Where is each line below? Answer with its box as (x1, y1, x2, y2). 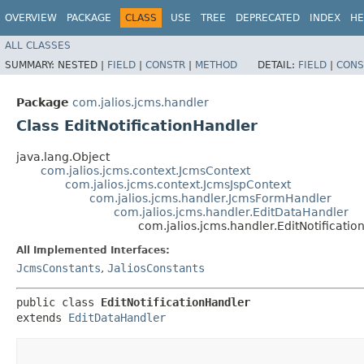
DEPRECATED (236, 12, 300, 24)
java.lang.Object (16, 149, 110, 163)
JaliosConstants (107, 261, 205, 275)
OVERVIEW (5, 12, 57, 24)
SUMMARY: (5, 58, 58, 71)
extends (16, 310, 68, 324)
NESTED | (58, 58, 107, 71)
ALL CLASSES (5, 39, 71, 51)
